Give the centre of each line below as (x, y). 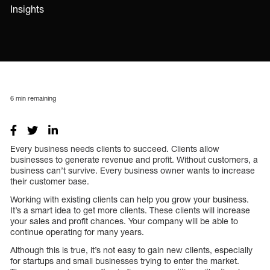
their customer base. (50, 181)
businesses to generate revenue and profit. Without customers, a (134, 159)
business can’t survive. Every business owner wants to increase (133, 170)
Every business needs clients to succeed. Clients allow (115, 148)
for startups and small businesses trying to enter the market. (125, 260)
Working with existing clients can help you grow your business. (130, 199)
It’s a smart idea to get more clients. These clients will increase (130, 210)
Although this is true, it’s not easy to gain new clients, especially (131, 250)
